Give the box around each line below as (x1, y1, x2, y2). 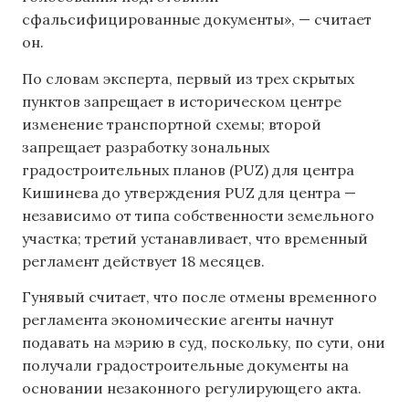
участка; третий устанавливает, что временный (22, 228, 368, 247)
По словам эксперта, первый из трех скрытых (22, 68, 354, 88)
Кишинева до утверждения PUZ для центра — (22, 183, 356, 202)
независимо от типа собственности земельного (22, 205, 374, 225)
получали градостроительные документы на (22, 356, 349, 375)
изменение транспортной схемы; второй (22, 114, 321, 133)
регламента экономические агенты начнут (22, 310, 334, 330)
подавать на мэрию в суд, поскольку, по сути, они (22, 333, 385, 352)
